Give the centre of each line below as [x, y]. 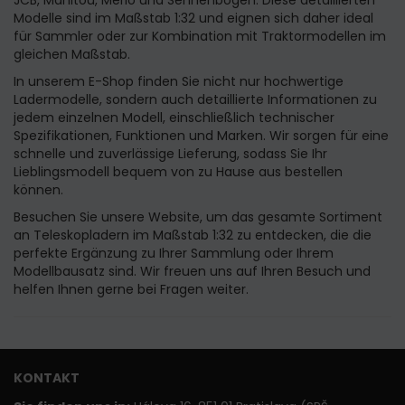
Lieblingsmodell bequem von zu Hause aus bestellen [178, 171]
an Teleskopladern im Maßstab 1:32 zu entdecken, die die [193, 235]
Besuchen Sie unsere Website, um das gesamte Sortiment [198, 217]
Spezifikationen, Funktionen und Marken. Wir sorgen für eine [201, 135]
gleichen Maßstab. [72, 54]
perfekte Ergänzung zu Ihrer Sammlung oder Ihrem [174, 253]
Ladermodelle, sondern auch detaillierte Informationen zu [195, 99]
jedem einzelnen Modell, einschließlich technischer [174, 117]
